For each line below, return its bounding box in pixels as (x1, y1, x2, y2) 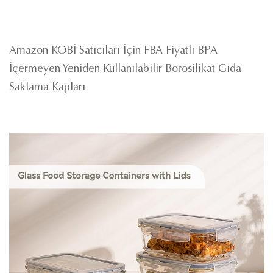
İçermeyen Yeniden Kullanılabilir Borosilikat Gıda (9, 64, 241, 75)
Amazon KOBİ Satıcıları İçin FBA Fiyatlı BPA (9, 46, 218, 57)
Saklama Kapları (9, 82, 85, 93)
